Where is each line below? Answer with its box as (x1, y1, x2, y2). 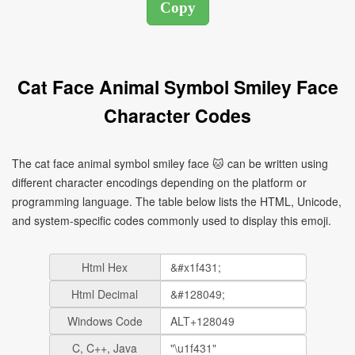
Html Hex (82, 259, 128, 275)
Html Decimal (71, 286, 138, 302)
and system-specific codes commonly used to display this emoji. (12, 212, 331, 228)
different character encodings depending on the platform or (12, 174, 307, 190)
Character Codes (104, 102, 251, 128)
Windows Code (67, 313, 143, 329)
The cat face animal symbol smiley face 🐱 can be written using (12, 155, 328, 171)
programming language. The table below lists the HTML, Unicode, (12, 193, 342, 209)
